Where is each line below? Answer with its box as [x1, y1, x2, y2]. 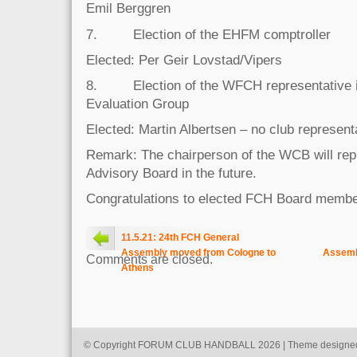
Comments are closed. [86, 252, 213, 266]
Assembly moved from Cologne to [121, 247, 276, 258]
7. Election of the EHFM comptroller [86, 25, 331, 42]
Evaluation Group [86, 95, 189, 112]
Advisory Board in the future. [86, 164, 257, 181]
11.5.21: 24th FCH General [121, 232, 239, 243]
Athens [121, 262, 154, 273]
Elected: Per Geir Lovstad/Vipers [86, 51, 282, 68]
